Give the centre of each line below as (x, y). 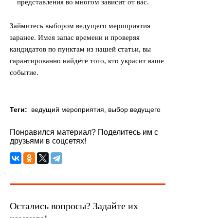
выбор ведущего (134, 109)
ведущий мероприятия (68, 109)
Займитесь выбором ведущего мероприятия (80, 26)
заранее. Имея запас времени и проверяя (75, 37)
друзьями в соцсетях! (48, 141)
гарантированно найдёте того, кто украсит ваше (87, 61)
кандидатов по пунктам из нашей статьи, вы (80, 49)
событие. (24, 73)
